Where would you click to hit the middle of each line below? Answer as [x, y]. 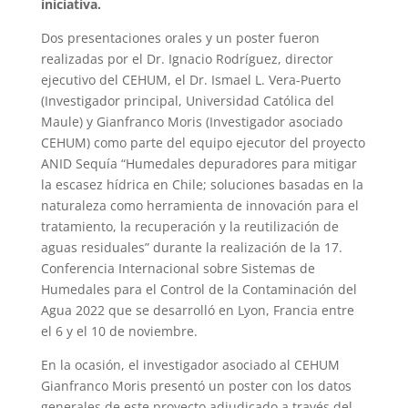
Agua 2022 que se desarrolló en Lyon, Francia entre [197, 311]
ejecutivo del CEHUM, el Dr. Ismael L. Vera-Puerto [190, 80]
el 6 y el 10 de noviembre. [119, 331]
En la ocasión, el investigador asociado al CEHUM [190, 365]
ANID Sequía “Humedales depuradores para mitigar [199, 164]
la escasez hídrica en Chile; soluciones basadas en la [202, 185]
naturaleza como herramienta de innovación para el [199, 206]
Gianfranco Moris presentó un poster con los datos [196, 386]
